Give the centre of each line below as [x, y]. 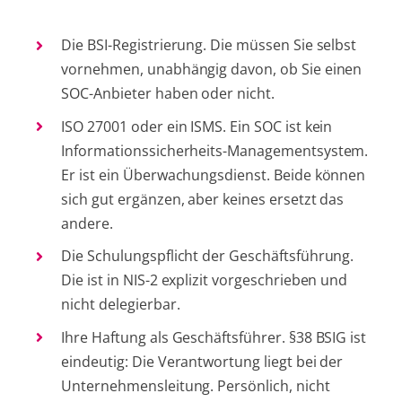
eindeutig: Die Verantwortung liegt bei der [202, 361]
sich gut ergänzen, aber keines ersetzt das [203, 199]
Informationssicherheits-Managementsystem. [215, 150]
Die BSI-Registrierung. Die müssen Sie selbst [209, 44]
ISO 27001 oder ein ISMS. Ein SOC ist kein [197, 126]
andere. [87, 223]
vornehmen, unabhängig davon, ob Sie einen [212, 69]
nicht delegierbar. [121, 305]
